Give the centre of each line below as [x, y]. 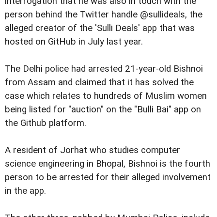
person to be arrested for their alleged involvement [108, 177]
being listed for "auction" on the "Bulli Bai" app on [103, 109]
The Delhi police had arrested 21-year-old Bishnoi [104, 69]
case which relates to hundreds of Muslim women [106, 96]
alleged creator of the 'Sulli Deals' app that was [100, 28]
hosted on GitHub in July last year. [74, 41]
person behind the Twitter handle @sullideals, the [104, 14]
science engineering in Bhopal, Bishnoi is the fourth [108, 163]
